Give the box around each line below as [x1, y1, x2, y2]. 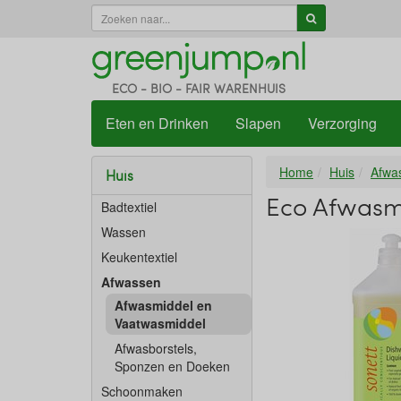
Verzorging [308, 113, 377, 133]
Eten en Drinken [106, 113, 209, 133]
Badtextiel [101, 198, 157, 216]
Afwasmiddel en [115, 296, 212, 314]
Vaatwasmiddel [115, 314, 206, 332]
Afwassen [101, 273, 161, 291]
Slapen [235, 113, 281, 133]
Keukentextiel [101, 248, 177, 266]
